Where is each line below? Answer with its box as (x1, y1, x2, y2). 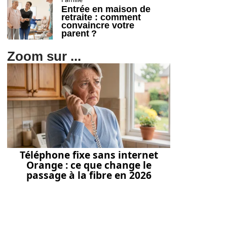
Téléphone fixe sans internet (19, 148, 158, 162)
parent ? (61, 28, 97, 39)
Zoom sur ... (7, 49, 81, 63)
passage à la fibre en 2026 (26, 168, 152, 182)
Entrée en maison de (61, 4, 150, 14)
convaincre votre (61, 20, 134, 30)
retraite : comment (61, 12, 141, 22)
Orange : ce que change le (26, 158, 152, 172)
